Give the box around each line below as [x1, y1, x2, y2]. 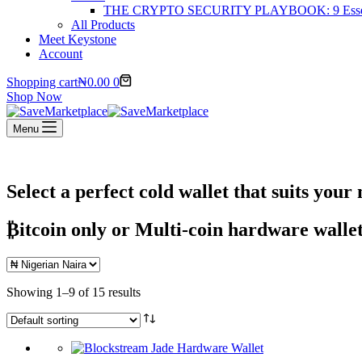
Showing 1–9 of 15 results [6, 284, 141, 299]
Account [39, 47, 82, 61]
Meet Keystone [39, 32, 116, 46]
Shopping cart [6, 75, 78, 89]
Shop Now [6, 90, 62, 103]
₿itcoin [6, 218, 66, 240]
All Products [71, 18, 135, 32]
